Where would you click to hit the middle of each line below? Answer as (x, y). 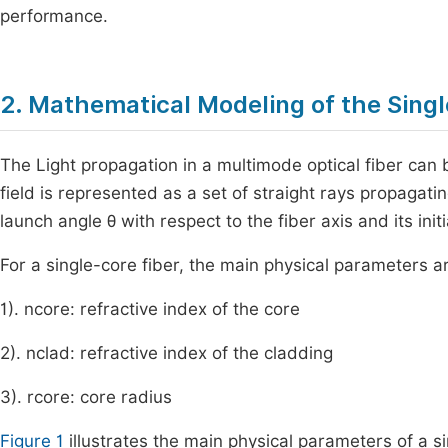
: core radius (121, 397)
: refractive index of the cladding (201, 353)
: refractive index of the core (185, 309)
